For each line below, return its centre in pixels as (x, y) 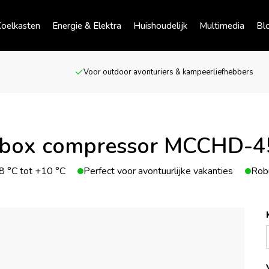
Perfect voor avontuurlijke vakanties (158, 171)
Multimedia (222, 26)
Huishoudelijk (160, 26)
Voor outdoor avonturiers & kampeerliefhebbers (169, 72)
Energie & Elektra (87, 26)
